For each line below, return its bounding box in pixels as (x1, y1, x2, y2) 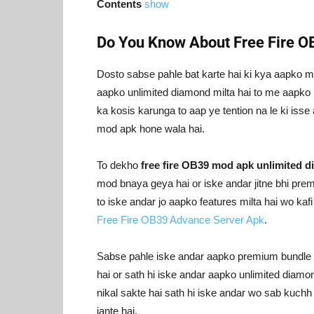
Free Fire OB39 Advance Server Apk (97, 213, 264, 226)
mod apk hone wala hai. (97, 122, 205, 135)
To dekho (97, 158, 141, 171)
